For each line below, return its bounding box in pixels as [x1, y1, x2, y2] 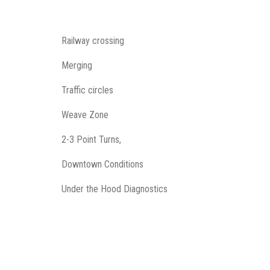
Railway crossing [61, 35, 124, 46]
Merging [61, 60, 92, 71]
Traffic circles [61, 84, 113, 96]
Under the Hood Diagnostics [61, 183, 168, 195]
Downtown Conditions [61, 159, 143, 170]
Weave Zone [61, 109, 108, 121]
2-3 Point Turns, [61, 134, 121, 145]
